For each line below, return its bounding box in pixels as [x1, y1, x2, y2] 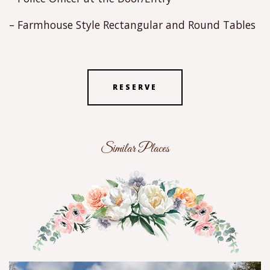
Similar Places [101, 140, 169, 157]
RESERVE [113, 81, 157, 92]
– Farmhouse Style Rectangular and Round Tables [9, 17, 256, 32]
